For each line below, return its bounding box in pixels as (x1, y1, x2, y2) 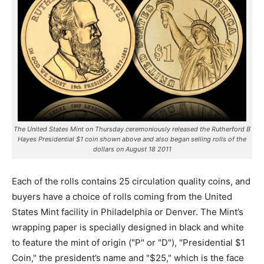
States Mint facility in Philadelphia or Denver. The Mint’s (12, 206, 243, 217)
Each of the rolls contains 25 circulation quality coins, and (12, 175, 250, 187)
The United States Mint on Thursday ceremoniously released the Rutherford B (14, 124, 250, 133)
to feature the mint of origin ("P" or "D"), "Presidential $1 (12, 236, 245, 248)
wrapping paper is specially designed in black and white (12, 221, 244, 233)
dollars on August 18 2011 (93, 144, 171, 153)
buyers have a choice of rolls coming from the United (12, 190, 232, 202)
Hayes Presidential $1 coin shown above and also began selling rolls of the (18, 134, 246, 143)
